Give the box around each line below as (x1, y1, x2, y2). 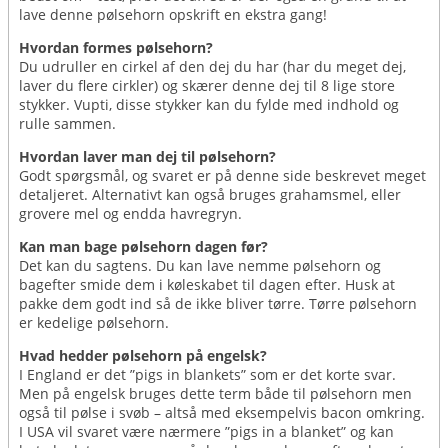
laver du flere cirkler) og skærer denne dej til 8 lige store (19, 75, 395, 95)
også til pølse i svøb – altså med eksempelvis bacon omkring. (19, 402, 425, 422)
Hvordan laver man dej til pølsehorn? (19, 146, 276, 166)
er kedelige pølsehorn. (19, 312, 169, 332)
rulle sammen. (19, 113, 116, 133)
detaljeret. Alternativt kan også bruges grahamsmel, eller (19, 184, 401, 204)
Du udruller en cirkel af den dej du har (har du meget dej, (19, 56, 406, 76)
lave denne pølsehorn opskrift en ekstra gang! (19, 4, 327, 24)
